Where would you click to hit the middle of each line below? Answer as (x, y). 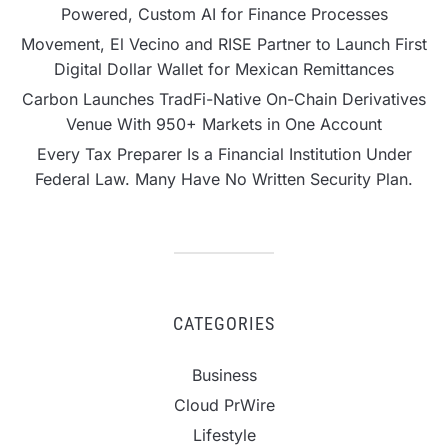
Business (224, 374)
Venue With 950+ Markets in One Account (224, 123)
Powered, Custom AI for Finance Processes (224, 13)
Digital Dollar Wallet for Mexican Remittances (224, 68)
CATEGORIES (224, 323)
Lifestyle (224, 434)
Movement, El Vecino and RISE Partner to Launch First (224, 43)
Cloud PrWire (224, 404)
